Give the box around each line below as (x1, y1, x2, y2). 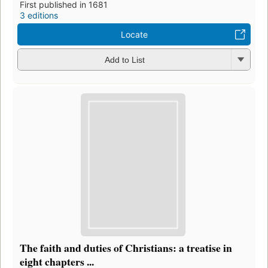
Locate (120, 29, 148, 39)
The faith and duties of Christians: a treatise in (20, 240, 232, 256)
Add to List (104, 55, 145, 65)
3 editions (20, 10, 58, 20)
